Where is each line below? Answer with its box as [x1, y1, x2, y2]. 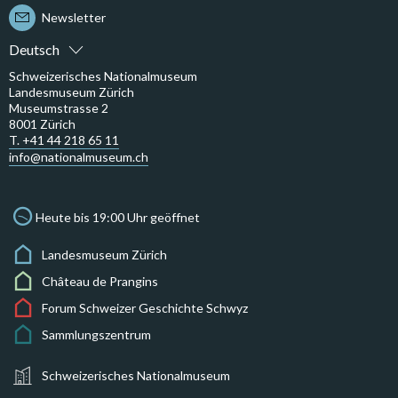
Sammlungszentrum [42, 327, 151, 343]
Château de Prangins [42, 274, 158, 290]
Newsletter [42, 10, 106, 26]
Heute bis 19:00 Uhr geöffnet [36, 209, 200, 225]
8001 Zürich [9, 115, 76, 131]
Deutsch [9, 40, 60, 58]
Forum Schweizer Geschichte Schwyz [42, 300, 248, 316]
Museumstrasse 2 [9, 99, 108, 115]
